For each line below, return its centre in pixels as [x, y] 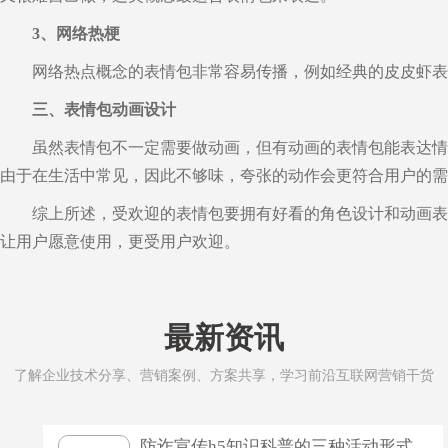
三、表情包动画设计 [104, 110]
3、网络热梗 [76, 34]
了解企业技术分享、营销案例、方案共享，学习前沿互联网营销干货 [224, 376]
